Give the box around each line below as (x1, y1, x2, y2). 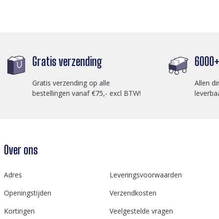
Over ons (4, 143, 38, 157)
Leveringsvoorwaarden (109, 170, 182, 179)
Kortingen (4, 206, 35, 216)
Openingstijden (4, 188, 51, 197)
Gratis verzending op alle (32, 78, 110, 88)
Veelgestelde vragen (109, 206, 173, 216)
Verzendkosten (109, 188, 156, 197)
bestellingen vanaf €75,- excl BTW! (32, 88, 141, 98)
